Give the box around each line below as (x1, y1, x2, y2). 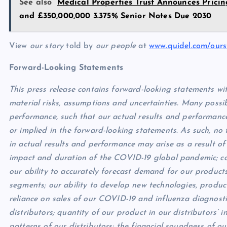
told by (63, 42, 96, 51)
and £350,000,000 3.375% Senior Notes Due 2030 (19, 12, 212, 21)
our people (95, 42, 136, 51)
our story (29, 42, 64, 51)
